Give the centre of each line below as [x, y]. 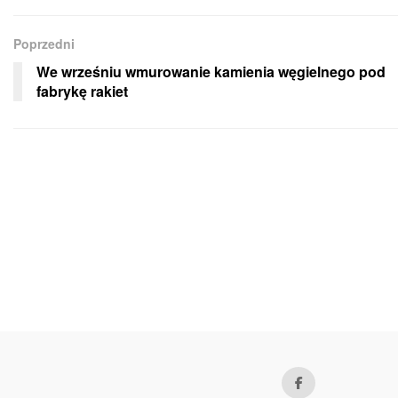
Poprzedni [44, 43]
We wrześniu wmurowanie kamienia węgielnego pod [211, 71]
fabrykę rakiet [82, 91]
